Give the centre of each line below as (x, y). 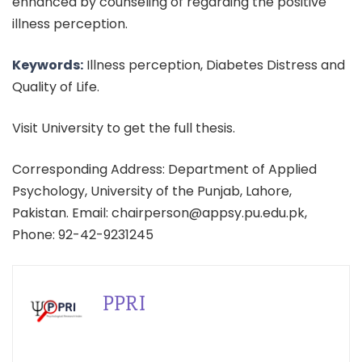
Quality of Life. (56, 87)
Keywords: (48, 65)
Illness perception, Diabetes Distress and (214, 65)
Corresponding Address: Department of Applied (164, 169)
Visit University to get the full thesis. (124, 128)
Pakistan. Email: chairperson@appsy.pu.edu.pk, (160, 213)
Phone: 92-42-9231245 (83, 235)
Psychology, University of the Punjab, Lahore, (152, 191)
